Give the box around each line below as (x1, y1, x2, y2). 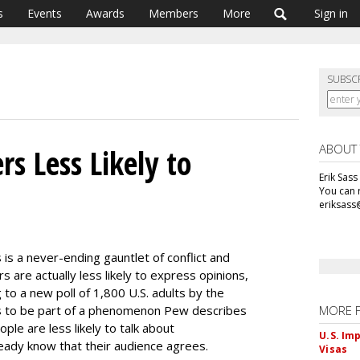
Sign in (314, 6, 348, 21)
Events (27, 6, 62, 21)
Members (149, 6, 198, 21)
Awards (86, 6, 125, 21)
